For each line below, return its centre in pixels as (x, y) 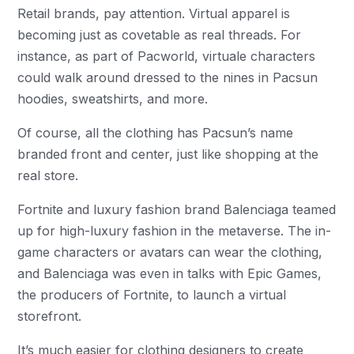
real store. (50, 175)
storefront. (50, 316)
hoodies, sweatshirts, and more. (113, 99)
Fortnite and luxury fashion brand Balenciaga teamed (177, 209)
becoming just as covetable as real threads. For (160, 35)
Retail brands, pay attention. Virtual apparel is (154, 13)
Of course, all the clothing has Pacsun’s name (156, 133)
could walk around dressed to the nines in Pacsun (168, 77)
